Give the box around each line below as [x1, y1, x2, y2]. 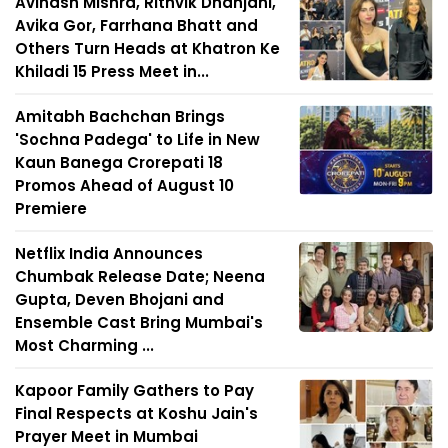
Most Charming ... [15, 335, 154, 357]
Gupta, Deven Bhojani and [15, 289, 224, 311]
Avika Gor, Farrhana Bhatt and [15, 15, 258, 37]
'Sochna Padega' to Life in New [15, 129, 260, 151]
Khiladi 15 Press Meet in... [15, 61, 209, 83]
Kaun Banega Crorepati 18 [15, 152, 223, 174]
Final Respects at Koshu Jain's [15, 403, 258, 425]
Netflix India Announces [15, 243, 203, 265]
